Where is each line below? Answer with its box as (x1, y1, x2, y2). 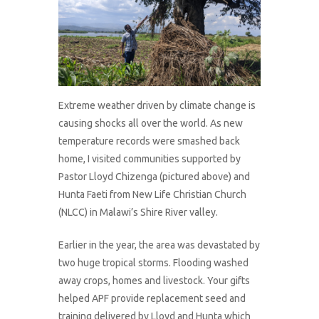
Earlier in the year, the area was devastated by (58, 239, 261, 251)
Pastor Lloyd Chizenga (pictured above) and (58, 170, 251, 182)
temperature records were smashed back (58, 135, 241, 147)
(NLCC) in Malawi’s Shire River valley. (58, 206, 219, 218)
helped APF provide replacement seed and (58, 292, 246, 304)
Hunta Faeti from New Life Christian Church (58, 188, 247, 200)
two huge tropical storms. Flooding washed (58, 256, 249, 268)
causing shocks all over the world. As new (58, 117, 244, 129)
